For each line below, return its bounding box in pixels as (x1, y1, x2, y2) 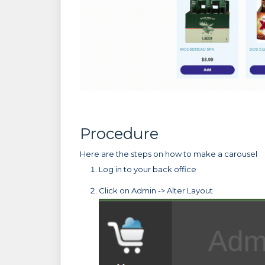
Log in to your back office (99, 164, 196, 174)
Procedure (80, 124, 159, 144)
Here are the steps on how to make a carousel (80, 149, 257, 159)
